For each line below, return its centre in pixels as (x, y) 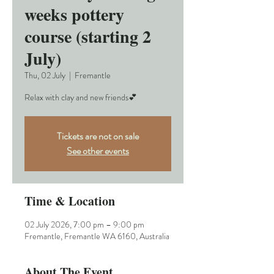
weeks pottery (74, 15)
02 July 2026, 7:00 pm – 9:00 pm (84, 225)
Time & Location (70, 201)
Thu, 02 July (45, 76)
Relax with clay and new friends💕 (81, 98)
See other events (98, 151)
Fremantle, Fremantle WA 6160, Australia (97, 236)
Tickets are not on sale (98, 136)
